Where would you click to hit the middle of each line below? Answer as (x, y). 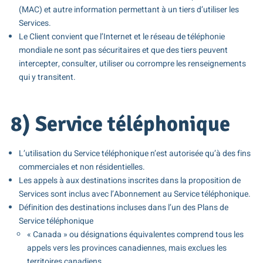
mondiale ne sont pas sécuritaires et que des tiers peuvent (123, 50)
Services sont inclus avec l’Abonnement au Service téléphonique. (134, 194)
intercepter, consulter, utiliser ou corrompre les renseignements (132, 64)
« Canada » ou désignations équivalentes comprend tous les (135, 234)
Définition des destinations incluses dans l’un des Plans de (123, 207)
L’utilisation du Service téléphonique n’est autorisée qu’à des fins (134, 153)
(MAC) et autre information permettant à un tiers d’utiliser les (129, 10)
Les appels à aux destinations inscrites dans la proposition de (129, 180)
